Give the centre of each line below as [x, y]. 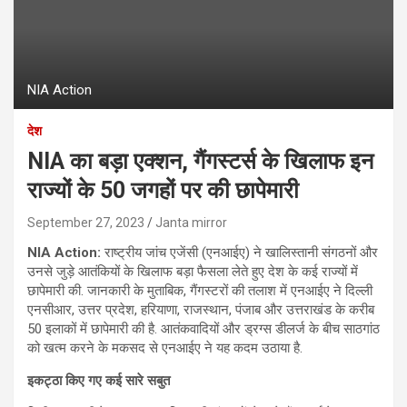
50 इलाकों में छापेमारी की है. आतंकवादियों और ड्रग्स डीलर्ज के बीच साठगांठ [203, 328]
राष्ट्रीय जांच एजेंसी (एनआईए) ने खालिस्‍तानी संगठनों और [239, 252]
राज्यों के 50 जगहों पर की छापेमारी [163, 190]
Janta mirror [191, 222]
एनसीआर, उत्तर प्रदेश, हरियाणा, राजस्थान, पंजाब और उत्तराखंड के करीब [201, 309]
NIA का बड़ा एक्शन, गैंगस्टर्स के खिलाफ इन [200, 161]
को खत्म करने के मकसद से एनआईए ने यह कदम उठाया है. [165, 347]
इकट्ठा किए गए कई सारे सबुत [99, 380]
